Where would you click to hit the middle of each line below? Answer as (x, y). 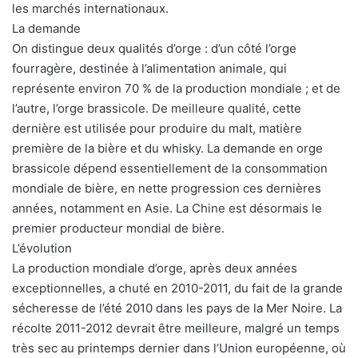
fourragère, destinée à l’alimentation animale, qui (149, 69)
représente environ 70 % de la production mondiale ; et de (176, 89)
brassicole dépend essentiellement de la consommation (170, 169)
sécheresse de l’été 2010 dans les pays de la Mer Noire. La (177, 308)
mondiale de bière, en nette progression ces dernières (167, 189)
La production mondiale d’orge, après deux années (155, 268)
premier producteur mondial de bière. (118, 229)
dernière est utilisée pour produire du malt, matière (157, 129)
